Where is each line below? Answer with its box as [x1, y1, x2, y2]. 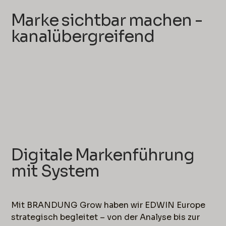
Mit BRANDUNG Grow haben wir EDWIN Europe [11, 199, 206, 210]
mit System [11, 160, 99, 181]
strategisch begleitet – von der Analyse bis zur [11, 211, 200, 222]
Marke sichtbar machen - [11, 10, 203, 31]
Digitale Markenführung [11, 144, 195, 165]
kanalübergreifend [11, 26, 155, 47]
